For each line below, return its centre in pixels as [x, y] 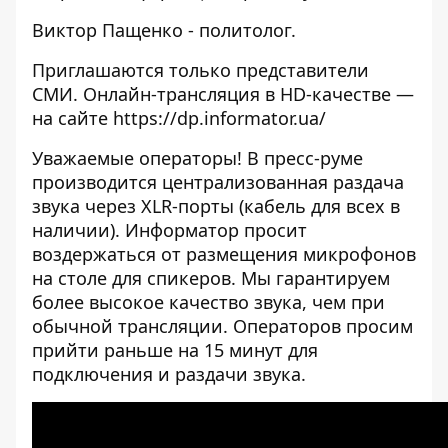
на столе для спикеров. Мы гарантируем [211, 278]
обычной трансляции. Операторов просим [222, 326]
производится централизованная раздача [218, 182]
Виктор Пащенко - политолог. [164, 30]
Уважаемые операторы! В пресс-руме [197, 158]
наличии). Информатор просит [169, 230]
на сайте [72, 118]
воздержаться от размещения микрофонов [224, 254]
